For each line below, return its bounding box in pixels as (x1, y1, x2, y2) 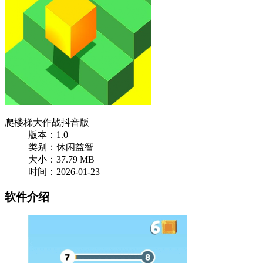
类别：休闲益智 (28, 142, 94, 152)
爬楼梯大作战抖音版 (5, 117, 89, 127)
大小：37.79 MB (28, 154, 95, 164)
